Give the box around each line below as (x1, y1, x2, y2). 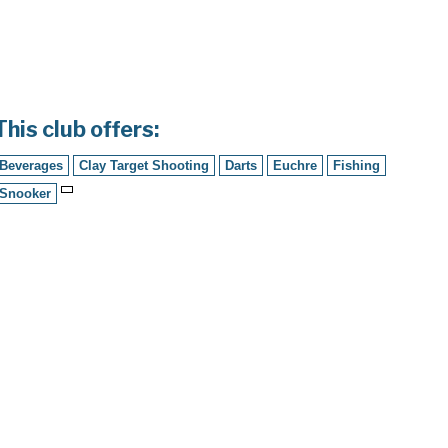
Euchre (273, 158, 318, 173)
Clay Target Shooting (79, 158, 210, 173)
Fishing (333, 158, 381, 173)
